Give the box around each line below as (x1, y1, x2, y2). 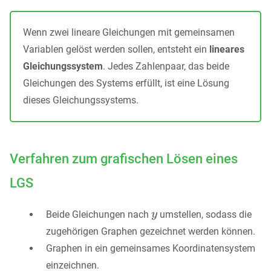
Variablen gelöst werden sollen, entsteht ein (23, 44, 209, 55)
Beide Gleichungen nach (46, 208, 151, 220)
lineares (209, 44, 244, 55)
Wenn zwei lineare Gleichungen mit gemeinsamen (23, 27, 235, 38)
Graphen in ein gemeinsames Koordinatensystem (46, 242, 255, 254)
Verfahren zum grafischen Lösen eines (10, 151, 238, 166)
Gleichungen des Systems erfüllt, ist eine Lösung (23, 77, 229, 89)
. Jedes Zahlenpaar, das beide (103, 60, 229, 72)
